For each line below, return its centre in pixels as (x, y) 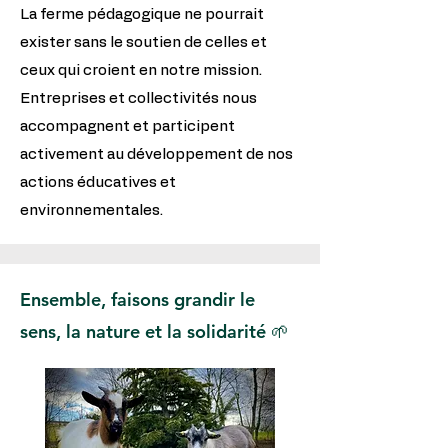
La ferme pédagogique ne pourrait (142, 14)
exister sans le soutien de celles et (143, 42)
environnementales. (91, 210)
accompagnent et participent (127, 126)
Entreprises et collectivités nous (138, 98)
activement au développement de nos (156, 154)
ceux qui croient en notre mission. (141, 70)
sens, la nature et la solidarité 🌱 (154, 331)
